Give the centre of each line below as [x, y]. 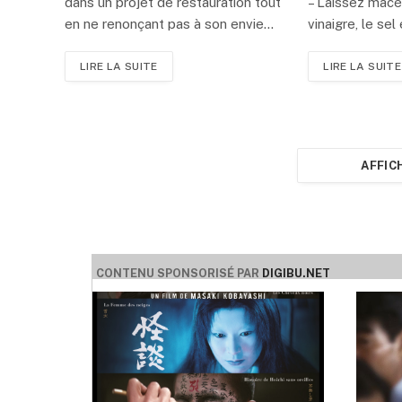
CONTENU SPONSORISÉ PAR [179, 273]
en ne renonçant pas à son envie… [169, 23]
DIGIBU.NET [296, 273]
